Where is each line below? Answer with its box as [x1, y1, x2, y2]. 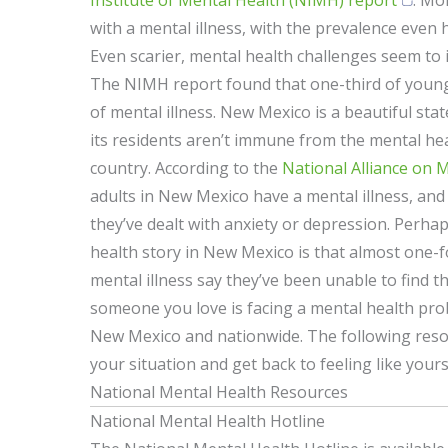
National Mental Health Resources [90, 381, 349, 404]
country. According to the [90, 157, 283, 180]
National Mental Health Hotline [90, 410, 326, 433]
